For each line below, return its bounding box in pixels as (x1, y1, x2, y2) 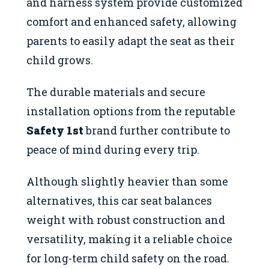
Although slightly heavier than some (26, 174, 228, 189)
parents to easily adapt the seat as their (26, 34, 235, 49)
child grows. (26, 53, 93, 68)
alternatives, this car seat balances (26, 193, 212, 208)
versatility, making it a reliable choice (26, 231, 232, 246)
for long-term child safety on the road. (26, 250, 229, 265)
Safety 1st (26, 123, 83, 138)
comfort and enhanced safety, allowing (26, 14, 237, 29)
